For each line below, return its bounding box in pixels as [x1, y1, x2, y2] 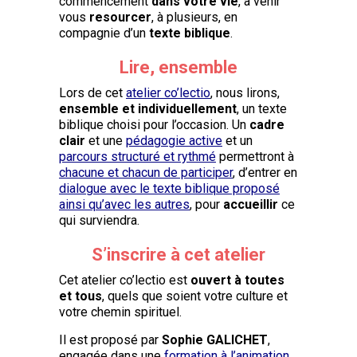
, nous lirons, [210, 84, 280, 100]
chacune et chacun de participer [59, 164, 233, 180]
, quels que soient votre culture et [102, 288, 288, 304]
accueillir [223, 196, 278, 212]
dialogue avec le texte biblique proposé [59, 180, 280, 196]
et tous [59, 288, 102, 304]
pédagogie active [126, 132, 222, 148]
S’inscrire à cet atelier [92, 244, 265, 265]
